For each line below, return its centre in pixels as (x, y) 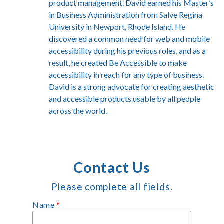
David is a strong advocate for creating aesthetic (132, 86)
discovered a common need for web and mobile (129, 38)
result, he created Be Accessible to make (118, 62)
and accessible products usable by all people (125, 98)
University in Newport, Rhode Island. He (117, 26)
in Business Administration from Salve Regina (126, 14)
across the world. (78, 110)
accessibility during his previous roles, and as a (127, 50)
